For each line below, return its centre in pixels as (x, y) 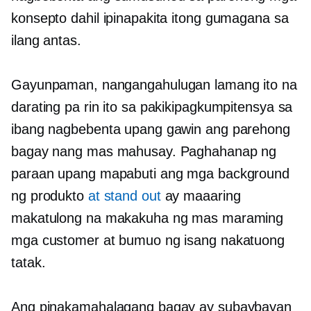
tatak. (28, 263)
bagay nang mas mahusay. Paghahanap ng (144, 152)
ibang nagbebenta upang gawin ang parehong (151, 129)
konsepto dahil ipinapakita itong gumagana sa (150, 18)
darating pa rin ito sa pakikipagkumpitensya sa (152, 107)
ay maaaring (201, 196)
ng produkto (50, 196)
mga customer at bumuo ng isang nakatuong (148, 241)
